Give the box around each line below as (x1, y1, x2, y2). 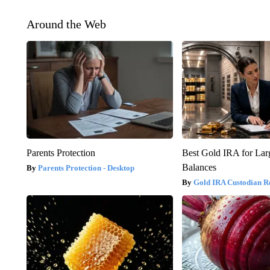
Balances (182, 162, 217, 173)
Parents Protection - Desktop (37, 163, 134, 173)
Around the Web (26, 17, 106, 31)
